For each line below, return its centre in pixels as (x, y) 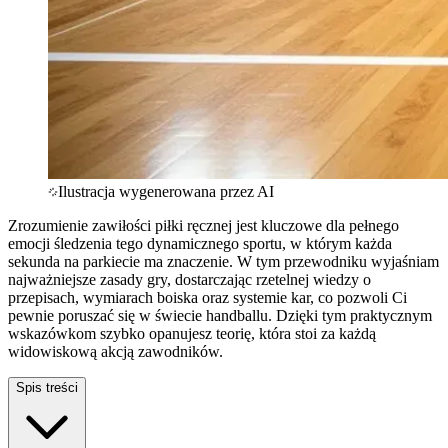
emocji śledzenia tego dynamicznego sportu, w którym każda (200, 243)
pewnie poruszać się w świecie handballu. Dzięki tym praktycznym (220, 315)
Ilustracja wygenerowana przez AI (166, 191)
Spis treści (47, 387)
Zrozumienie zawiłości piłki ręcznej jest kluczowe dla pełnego (203, 225)
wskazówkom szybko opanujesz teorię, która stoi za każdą (192, 333)
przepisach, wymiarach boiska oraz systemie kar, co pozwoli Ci (207, 297)
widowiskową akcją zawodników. (115, 351)
